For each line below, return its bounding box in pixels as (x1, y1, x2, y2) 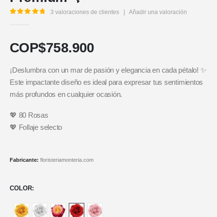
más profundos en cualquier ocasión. (10, 90, 123, 98)
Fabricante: (10, 156, 40, 163)
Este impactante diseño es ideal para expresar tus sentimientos (10, 78, 203, 86)
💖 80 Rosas (10, 111, 48, 120)
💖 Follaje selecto (10, 124, 62, 132)
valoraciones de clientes (54, 9, 120, 16)
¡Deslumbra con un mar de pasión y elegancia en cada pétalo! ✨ (10, 66, 206, 74)
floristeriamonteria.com (40, 156, 93, 163)
